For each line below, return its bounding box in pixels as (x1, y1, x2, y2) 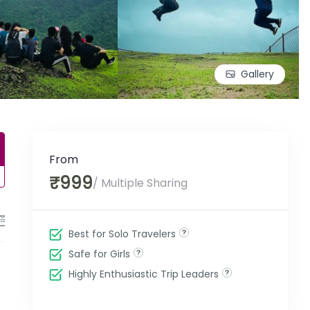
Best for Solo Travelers (68, 227, 176, 241)
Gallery (241, 66, 274, 81)
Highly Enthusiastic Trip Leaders (68, 267, 219, 281)
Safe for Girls (68, 247, 130, 261)
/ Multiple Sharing (92, 175, 188, 191)
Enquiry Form (10, 212, 82, 228)
